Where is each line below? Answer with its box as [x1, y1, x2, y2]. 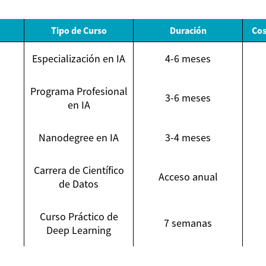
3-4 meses [165, 131, 211, 145]
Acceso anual [158, 170, 218, 184]
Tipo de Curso [50, 24, 107, 37]
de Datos [59, 177, 99, 191]
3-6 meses [165, 91, 211, 105]
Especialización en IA [32, 52, 125, 66]
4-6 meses [165, 52, 211, 66]
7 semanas [164, 216, 212, 230]
